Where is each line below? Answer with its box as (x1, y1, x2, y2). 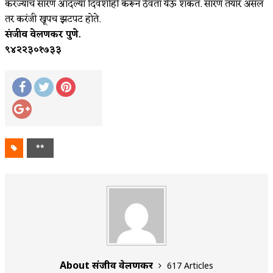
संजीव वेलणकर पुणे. (5, 26, 80, 43)
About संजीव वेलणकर (60, 258, 155, 272)
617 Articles (167, 259, 213, 271)
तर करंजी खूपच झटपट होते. (5, 10, 101, 28)
